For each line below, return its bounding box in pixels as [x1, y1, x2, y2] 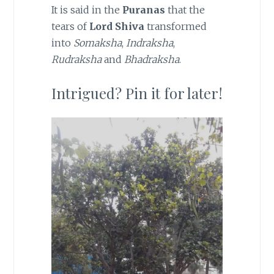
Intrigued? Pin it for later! [51, 83, 223, 103]
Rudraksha [51, 53, 102, 66]
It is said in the [51, 4, 122, 17]
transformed [144, 20, 207, 33]
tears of [51, 20, 89, 33]
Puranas [122, 4, 165, 17]
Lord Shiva [89, 20, 144, 33]
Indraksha [125, 37, 173, 50]
